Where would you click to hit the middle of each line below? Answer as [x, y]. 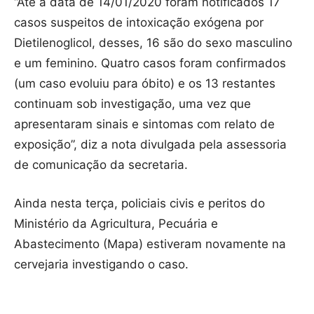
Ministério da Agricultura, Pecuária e [116, 223]
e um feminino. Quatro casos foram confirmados [150, 63]
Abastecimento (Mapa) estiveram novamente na [150, 244]
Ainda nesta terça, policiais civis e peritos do [139, 203]
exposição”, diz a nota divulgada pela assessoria [150, 144]
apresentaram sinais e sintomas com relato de [144, 124]
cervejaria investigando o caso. [101, 264]
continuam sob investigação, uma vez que [132, 103]
